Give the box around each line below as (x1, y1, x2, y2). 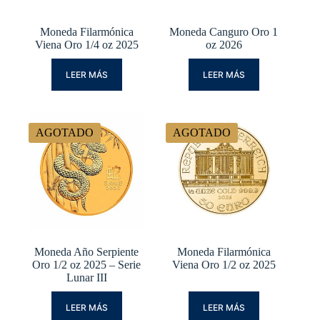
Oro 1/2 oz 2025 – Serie (32, 258, 141, 271)
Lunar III (66, 271, 107, 284)
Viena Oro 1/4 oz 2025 (34, 38, 139, 51)
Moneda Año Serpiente (34, 245, 139, 258)
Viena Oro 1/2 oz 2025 (171, 258, 276, 271)
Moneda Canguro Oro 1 (169, 25, 279, 38)
